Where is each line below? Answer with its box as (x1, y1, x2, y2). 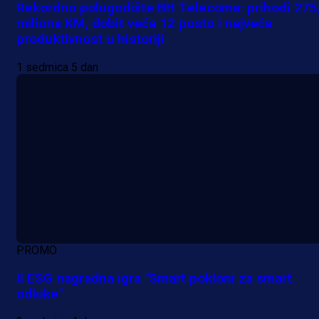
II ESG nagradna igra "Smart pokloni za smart (16, 270, 292, 286)
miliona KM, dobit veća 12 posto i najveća (16, 16, 272, 32)
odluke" (16, 286, 63, 302)
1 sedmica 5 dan (16, 60, 98, 74)
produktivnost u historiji (16, 31, 164, 48)
